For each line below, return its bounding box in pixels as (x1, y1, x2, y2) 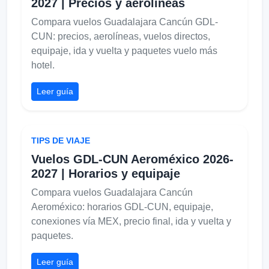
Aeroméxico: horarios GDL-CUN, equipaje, (31, 201, 213, 212)
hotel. (31, 59, 55, 70)
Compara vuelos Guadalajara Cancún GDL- (31, 16, 218, 27)
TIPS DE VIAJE (31, 135, 90, 145)
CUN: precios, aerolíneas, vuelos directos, (31, 31, 210, 41)
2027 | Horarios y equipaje (31, 166, 180, 180)
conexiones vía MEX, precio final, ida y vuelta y (31, 216, 231, 226)
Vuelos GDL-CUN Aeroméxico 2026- (31, 152, 234, 166)
